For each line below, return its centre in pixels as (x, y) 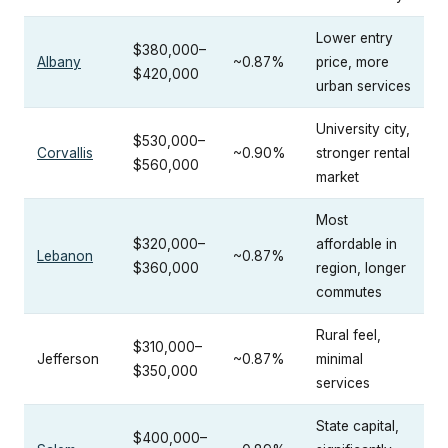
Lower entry (354, 37)
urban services (363, 85)
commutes (349, 291)
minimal (339, 358)
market (337, 176)
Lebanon (65, 255)
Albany (59, 61)
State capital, (357, 425)
